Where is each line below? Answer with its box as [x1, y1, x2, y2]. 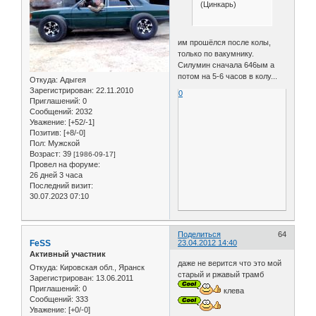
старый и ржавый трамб [178, 270, 265, 279]
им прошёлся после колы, [178, 38, 272, 47]
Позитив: [30, 128, 61, 137]
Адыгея [58, 75, 86, 84]
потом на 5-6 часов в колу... [178, 72, 278, 81]
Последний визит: [30, 181, 93, 190]
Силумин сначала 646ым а [178, 61, 275, 70]
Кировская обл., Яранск [58, 263, 145, 272]
